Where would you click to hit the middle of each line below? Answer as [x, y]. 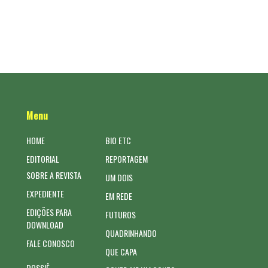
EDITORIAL [43, 159]
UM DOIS [119, 177]
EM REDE [119, 196]
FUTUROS [121, 214]
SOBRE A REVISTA [54, 175]
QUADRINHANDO [131, 233]
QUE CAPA [121, 251]
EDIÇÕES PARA [49, 212]
